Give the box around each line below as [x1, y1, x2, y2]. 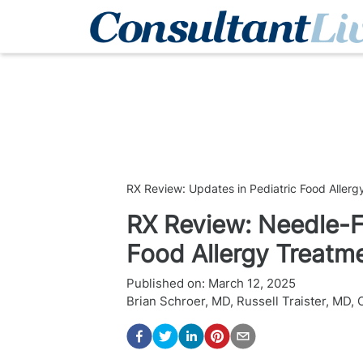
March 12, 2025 [208, 275, 296, 291]
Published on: [126, 275, 205, 291]
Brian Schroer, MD [126, 293, 230, 309]
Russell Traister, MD [237, 293, 351, 309]
